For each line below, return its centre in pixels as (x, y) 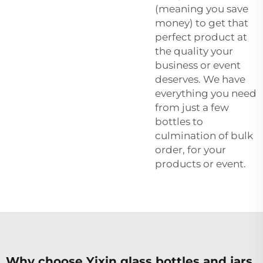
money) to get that (202, 23)
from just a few (192, 107)
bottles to (179, 121)
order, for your (190, 149)
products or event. (200, 163)
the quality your (194, 51)
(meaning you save (202, 9)
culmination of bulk (204, 135)
